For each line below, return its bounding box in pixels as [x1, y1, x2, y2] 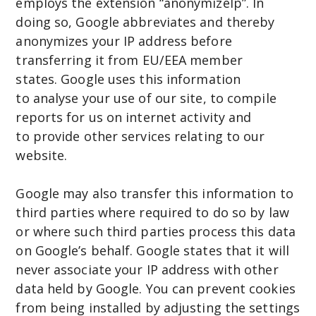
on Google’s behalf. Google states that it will [16, 241, 289, 259]
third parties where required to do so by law [16, 203, 289, 221]
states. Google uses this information [16, 70, 241, 87]
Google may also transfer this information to [16, 184, 293, 202]
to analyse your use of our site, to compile [16, 89, 276, 107]
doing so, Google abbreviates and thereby [16, 13, 275, 30]
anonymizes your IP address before [16, 32, 232, 49]
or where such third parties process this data [16, 222, 296, 240]
